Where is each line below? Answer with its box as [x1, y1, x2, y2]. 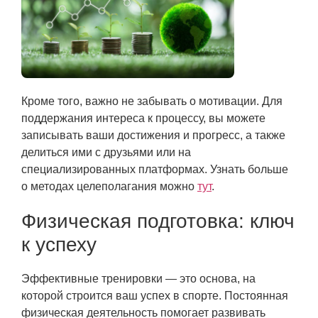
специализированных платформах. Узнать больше [21, 163, 288, 176]
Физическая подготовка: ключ [21, 210, 295, 233]
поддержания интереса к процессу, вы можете [21, 112, 265, 125]
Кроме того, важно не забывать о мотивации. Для [21, 95, 283, 108]
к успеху [21, 234, 97, 256]
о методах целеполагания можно [21, 180, 197, 193]
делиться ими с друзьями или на [21, 146, 191, 159]
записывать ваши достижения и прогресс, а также [21, 129, 285, 142]
